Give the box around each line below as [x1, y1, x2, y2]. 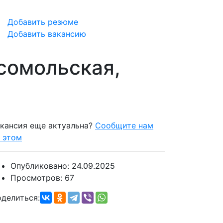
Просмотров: [10, 173, 65, 183]
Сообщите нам [95, 120, 153, 130]
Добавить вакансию [7, 29, 86, 39]
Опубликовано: [10, 161, 72, 171]
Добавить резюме [7, 17, 78, 27]
